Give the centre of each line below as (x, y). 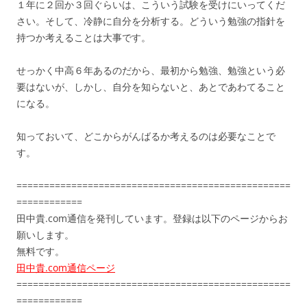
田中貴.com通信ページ (66, 268)
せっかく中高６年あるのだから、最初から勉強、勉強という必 (151, 71)
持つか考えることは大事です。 (84, 38)
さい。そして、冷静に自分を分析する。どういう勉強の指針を (151, 21)
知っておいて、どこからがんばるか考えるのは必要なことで (146, 136)
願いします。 (45, 235)
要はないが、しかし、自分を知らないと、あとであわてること (151, 87)
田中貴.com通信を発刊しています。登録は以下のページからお (152, 219)
